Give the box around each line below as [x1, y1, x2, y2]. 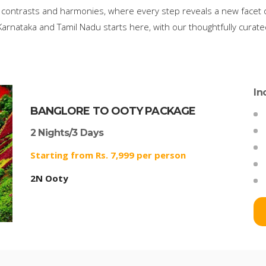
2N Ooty [30, 172, 68, 185]
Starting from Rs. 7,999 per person [30, 149, 186, 161]
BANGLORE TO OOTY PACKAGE [30, 104, 196, 118]
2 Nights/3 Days [30, 127, 104, 139]
